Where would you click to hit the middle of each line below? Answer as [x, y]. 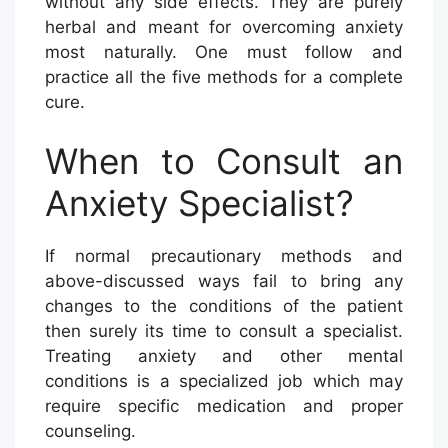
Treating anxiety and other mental [224, 356]
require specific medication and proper [224, 406]
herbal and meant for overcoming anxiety [224, 26]
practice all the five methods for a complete [224, 76]
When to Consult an [224, 161]
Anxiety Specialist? [199, 203]
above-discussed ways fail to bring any [224, 281]
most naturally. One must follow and [224, 51]
